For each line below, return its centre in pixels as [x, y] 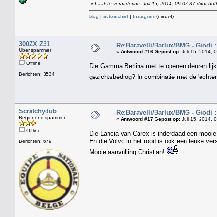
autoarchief [116, 16]
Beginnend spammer [42, 117]
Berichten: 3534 [37, 74]
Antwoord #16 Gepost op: [150, 51]
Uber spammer [35, 50]
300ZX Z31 [34, 44]
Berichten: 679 [35, 141]
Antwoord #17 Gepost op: [150, 119]
